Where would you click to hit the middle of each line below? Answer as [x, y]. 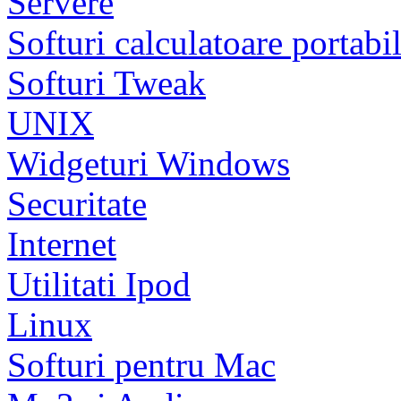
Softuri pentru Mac [141, 365]
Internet [62, 244]
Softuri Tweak [107, 83]
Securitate [77, 204]
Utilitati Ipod [99, 285]
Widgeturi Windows [149, 164]
